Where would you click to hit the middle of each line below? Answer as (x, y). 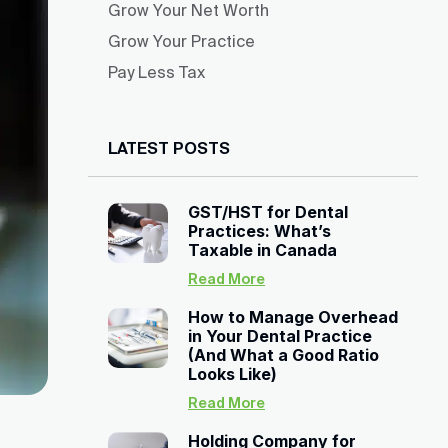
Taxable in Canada (262, 250)
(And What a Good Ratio (283, 355)
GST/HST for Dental (268, 212)
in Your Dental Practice (280, 336)
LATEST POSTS (169, 148)
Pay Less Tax (156, 72)
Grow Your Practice (181, 41)
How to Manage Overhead (293, 317)
